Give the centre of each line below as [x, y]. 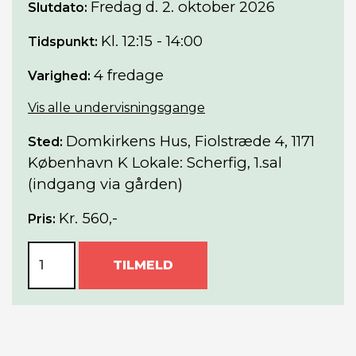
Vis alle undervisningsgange [116, 107]
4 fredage [129, 75]
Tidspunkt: [63, 41]
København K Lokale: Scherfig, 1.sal [155, 162]
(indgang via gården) [105, 184]
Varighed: [59, 75]
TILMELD [143, 265]
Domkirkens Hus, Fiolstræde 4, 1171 [190, 141]
